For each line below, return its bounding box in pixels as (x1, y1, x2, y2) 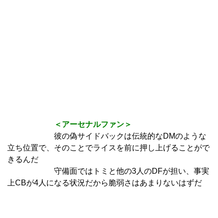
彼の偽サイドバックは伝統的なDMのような (7, 132, 206, 141)
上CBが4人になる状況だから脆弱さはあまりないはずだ (7, 179, 202, 187)
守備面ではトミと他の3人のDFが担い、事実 (7, 167, 209, 176)
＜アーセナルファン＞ (7, 120, 132, 129)
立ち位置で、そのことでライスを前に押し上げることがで (7, 144, 210, 152)
